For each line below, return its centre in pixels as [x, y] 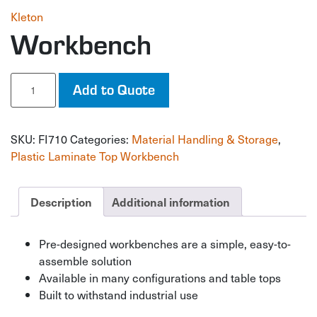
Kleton [27, 16]
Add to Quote [114, 89]
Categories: [101, 139]
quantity [27, 94]
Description [61, 202]
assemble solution [85, 260]
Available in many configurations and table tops [160, 277]
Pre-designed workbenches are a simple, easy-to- [165, 243]
